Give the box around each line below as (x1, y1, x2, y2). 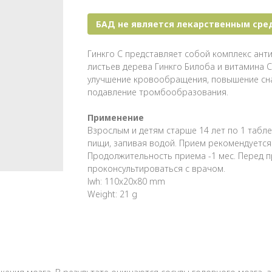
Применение (87, 111, 144, 123)
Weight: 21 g (87, 188, 137, 200)
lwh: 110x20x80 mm (87, 175, 165, 187)
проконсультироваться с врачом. (87, 162, 225, 174)
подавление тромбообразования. (87, 86, 228, 98)
